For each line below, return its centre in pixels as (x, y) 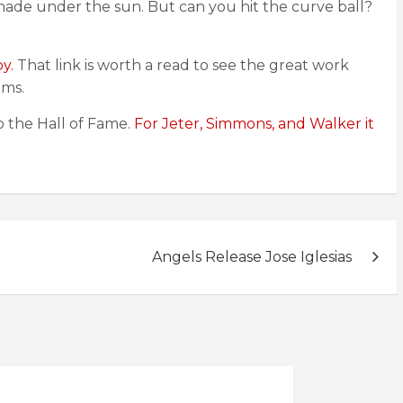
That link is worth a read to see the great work (181, 65)
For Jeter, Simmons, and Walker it (254, 124)
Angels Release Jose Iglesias (252, 257)
